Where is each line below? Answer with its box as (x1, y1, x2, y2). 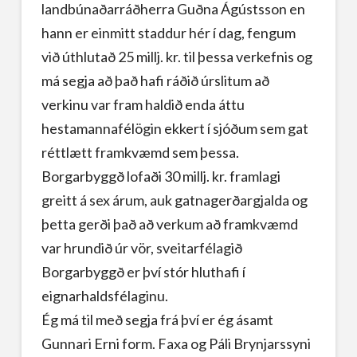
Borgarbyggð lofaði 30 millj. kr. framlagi (41, 167, 280, 185)
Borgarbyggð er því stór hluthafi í (41, 262, 245, 280)
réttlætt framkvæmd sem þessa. (41, 143, 239, 161)
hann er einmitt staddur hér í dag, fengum (41, 23, 296, 41)
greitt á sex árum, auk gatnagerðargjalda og (41, 190, 308, 209)
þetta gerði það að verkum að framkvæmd (41, 214, 298, 233)
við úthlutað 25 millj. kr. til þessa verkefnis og (41, 47, 312, 65)
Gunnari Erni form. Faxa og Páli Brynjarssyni (41, 334, 311, 352)
